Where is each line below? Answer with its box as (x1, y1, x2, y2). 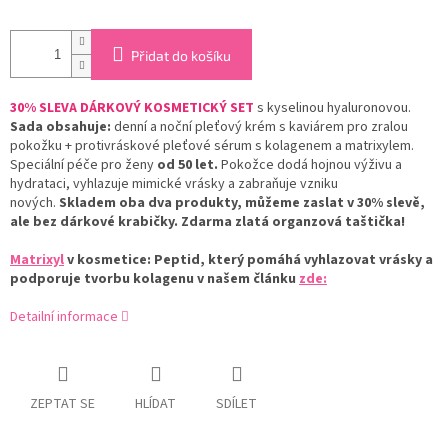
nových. (10, 192, 59, 213)
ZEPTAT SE (30, 393, 95, 414)
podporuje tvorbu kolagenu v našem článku (10, 268, 296, 289)
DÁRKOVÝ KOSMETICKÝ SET (80, 97, 254, 118)
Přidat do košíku (131, 46, 231, 64)
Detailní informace (10, 306, 118, 327)
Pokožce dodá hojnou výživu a (218, 154, 402, 175)
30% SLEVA (10, 97, 77, 118)
